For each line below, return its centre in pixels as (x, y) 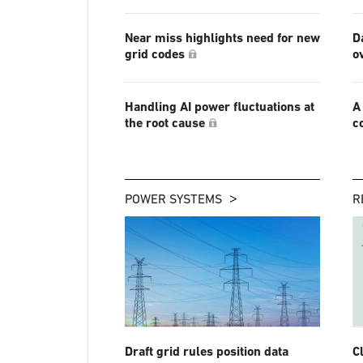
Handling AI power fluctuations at (219, 107)
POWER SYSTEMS (173, 199)
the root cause (164, 123)
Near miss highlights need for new (222, 38)
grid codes (154, 54)
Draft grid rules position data (206, 352)
